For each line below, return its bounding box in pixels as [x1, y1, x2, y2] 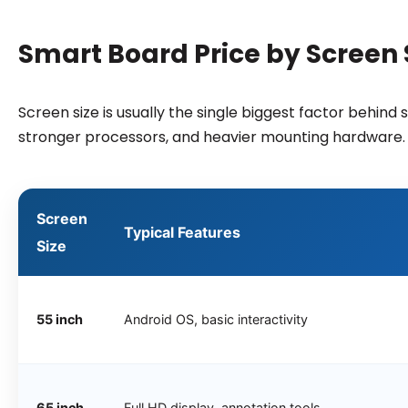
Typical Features [123, 222, 240, 241]
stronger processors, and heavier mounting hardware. [17, 126, 405, 148]
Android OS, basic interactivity [123, 311, 308, 327]
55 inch [36, 311, 83, 327]
